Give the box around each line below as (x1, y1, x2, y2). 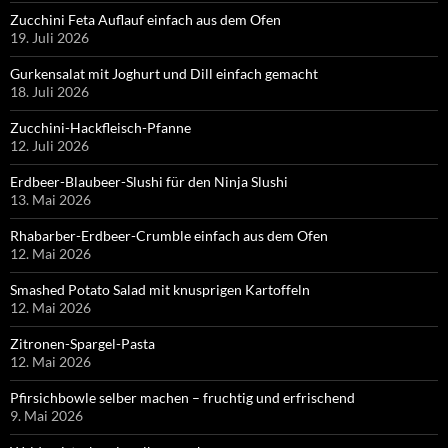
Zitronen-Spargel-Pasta (10, 334, 155, 352)
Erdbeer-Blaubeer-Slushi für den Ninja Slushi (10, 172, 288, 190)
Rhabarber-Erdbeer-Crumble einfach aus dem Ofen (10, 226, 328, 244)
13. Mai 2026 (10, 190, 91, 208)
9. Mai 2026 (10, 406, 83, 424)
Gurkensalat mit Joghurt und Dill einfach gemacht (10, 64, 318, 82)
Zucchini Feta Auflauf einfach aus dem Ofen (10, 10, 281, 28)
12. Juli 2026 (10, 136, 89, 154)
